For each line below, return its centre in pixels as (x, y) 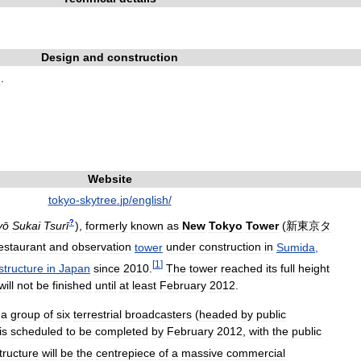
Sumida (295, 247)
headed (218, 314)
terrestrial (98, 314)
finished (72, 285)
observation (101, 247)
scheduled (37, 331)
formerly (106, 225)
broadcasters (158, 314)
